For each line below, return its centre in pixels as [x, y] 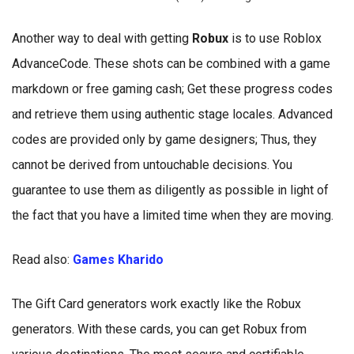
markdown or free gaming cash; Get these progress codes [172, 89]
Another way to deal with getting [100, 38]
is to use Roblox [275, 38]
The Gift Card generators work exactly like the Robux [156, 304]
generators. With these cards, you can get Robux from [159, 329]
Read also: [42, 260]
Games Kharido [118, 260]
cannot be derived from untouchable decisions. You [152, 165]
